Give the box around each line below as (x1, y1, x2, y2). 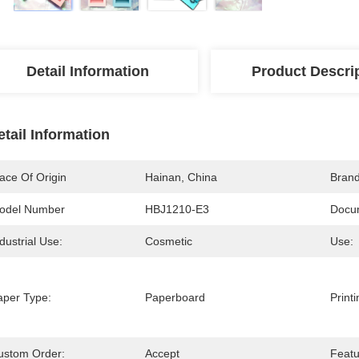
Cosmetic (145, 235, 192, 248)
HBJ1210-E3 (145, 203, 209, 216)
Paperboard (145, 291, 205, 304)
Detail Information (26, 63, 149, 79)
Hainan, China (145, 171, 217, 184)
